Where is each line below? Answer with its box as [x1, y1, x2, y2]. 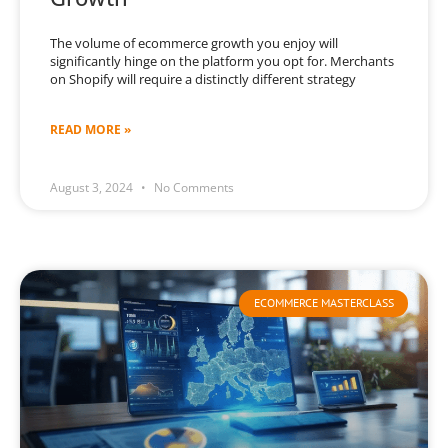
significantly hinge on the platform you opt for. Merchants [50, 52, 394, 71]
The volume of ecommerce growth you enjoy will [50, 34, 338, 53]
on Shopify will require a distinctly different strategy [50, 70, 356, 89]
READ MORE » [50, 121, 131, 139]
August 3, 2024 [50, 179, 136, 197]
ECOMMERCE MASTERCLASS [253, 295, 394, 311]
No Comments [151, 179, 234, 197]
